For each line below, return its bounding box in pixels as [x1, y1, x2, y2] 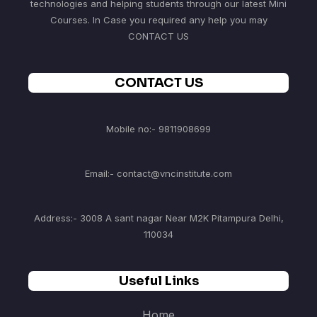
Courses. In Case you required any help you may [50, 14, 267, 26]
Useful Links [118, 273, 199, 289]
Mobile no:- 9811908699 [106, 123, 211, 135]
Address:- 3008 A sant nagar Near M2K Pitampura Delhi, [33, 212, 284, 224]
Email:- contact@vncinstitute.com [85, 168, 232, 180]
